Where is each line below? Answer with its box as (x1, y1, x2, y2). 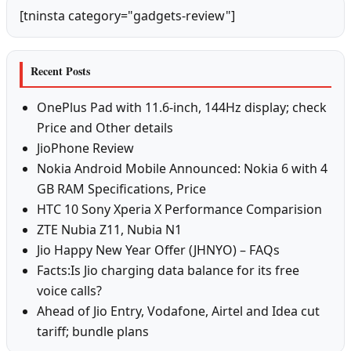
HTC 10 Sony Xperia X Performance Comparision (37, 201, 323, 219)
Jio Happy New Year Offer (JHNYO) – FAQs (37, 241, 280, 259)
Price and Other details (37, 119, 174, 137)
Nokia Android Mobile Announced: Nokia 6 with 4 (37, 160, 328, 178)
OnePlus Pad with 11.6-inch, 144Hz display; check (37, 99, 327, 117)
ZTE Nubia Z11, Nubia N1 (37, 221, 183, 239)
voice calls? (37, 282, 103, 300)
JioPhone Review (37, 139, 135, 157)
